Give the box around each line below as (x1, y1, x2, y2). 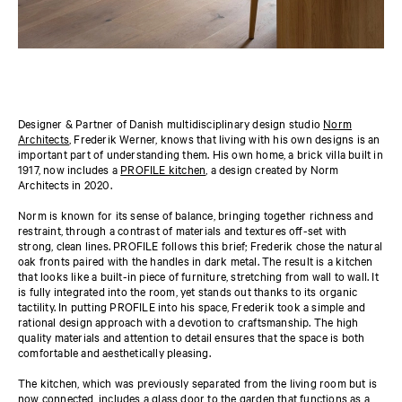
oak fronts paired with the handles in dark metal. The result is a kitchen (18, 251, 373, 268)
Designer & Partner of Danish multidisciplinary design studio (18, 114, 324, 131)
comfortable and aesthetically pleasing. (18, 343, 211, 360)
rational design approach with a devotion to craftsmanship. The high (18, 312, 359, 329)
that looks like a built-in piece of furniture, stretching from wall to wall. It (18, 267, 379, 284)
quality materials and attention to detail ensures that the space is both (18, 328, 365, 345)
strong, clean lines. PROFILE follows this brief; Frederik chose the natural (18, 236, 383, 253)
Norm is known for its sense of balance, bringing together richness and (18, 205, 374, 223)
